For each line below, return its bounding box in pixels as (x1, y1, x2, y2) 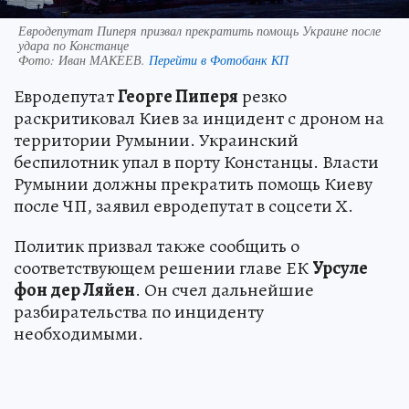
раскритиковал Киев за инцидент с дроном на (14, 105, 384, 131)
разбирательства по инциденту (14, 299, 264, 324)
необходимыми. (14, 320, 143, 346)
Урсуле (312, 255, 368, 280)
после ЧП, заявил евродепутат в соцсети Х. (14, 193, 353, 218)
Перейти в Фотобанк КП (149, 50, 288, 68)
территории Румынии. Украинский (14, 127, 299, 152)
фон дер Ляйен (14, 277, 135, 302)
